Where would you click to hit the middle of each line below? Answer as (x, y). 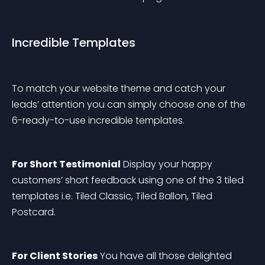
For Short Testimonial (66, 164)
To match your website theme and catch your (120, 88)
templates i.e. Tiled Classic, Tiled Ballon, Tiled (113, 196)
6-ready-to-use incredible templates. (98, 120)
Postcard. (34, 212)
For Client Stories (55, 256)
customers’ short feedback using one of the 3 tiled (129, 180)
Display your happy (168, 164)
